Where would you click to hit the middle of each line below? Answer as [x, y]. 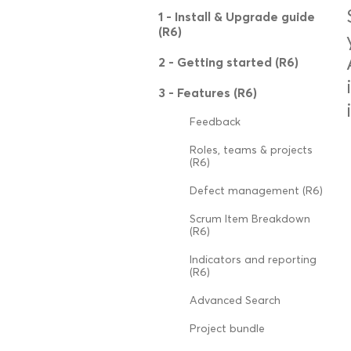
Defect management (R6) [256, 191]
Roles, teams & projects [251, 150]
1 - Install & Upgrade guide [237, 16]
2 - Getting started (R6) [228, 62]
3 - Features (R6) [208, 92]
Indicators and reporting [253, 260]
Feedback [215, 122]
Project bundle [227, 329]
